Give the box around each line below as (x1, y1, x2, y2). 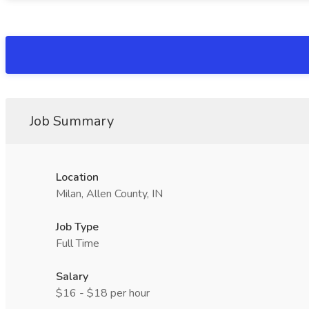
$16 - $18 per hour (56, 286, 150, 301)
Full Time (56, 236, 99, 251)
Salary (56, 269, 88, 284)
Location (56, 170, 99, 185)
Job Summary (30, 112, 114, 130)
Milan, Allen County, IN (56, 186, 163, 201)
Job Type (56, 219, 99, 235)
